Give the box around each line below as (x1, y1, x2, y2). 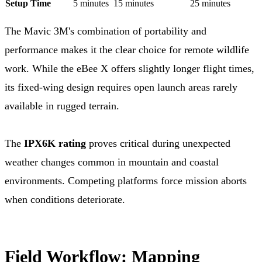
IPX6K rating (24, 137, 86, 149)
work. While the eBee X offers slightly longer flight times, (5, 62, 254, 74)
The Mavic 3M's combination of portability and (5, 25, 206, 37)
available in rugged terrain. (5, 99, 119, 112)
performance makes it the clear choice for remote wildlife (5, 43, 249, 56)
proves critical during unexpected (86, 137, 230, 149)
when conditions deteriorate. (5, 193, 125, 205)
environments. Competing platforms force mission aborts (5, 174, 247, 187)
